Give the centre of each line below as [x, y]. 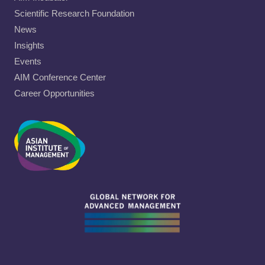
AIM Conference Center [60, 77]
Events [28, 61]
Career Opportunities [54, 93]
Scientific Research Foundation [74, 13]
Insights [29, 45]
